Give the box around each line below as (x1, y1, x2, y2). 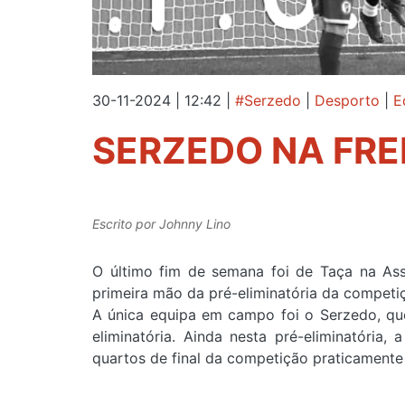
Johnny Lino (159, 216, 231, 232)
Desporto (315, 90, 380, 109)
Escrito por (92, 216, 159, 232)
